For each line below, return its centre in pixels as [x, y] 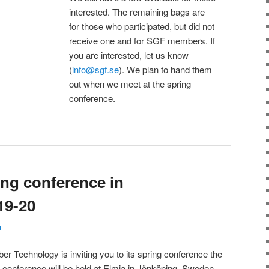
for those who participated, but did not [142, 26]
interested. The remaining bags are [137, 11]
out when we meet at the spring [130, 83]
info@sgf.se [96, 69]
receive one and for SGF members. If [142, 40]
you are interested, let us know [129, 55]
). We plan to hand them [166, 69]
